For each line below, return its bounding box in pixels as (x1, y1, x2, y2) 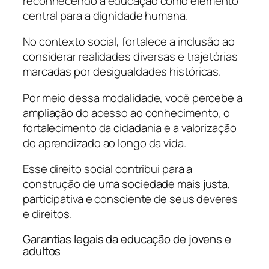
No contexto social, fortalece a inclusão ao (23, 34, 235, 50)
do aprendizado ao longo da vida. (23, 134, 186, 151)
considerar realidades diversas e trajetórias (23, 49, 238, 65)
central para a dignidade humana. (23, 7, 188, 23)
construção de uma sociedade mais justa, (23, 176, 231, 192)
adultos (23, 243, 61, 259)
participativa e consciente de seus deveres (23, 191, 238, 207)
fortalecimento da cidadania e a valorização (23, 119, 237, 136)
